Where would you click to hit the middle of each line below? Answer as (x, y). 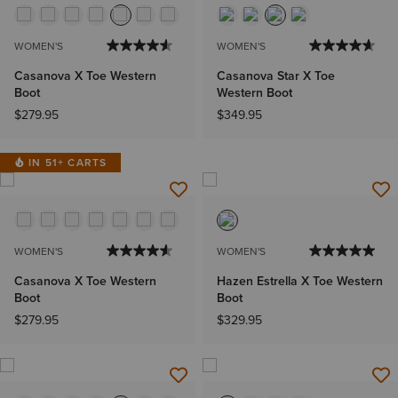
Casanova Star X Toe (276, 75)
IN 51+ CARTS (68, 162)
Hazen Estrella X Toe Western (300, 280)
